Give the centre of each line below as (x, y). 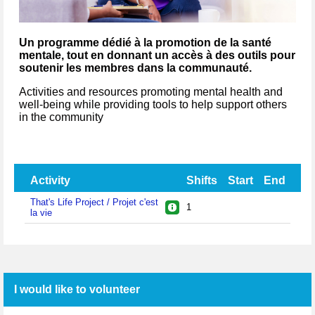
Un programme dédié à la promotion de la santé (145, 42)
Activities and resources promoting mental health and (151, 91)
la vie (41, 212)
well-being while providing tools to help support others (153, 104)
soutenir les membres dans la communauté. (135, 67)
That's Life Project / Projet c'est (94, 202)
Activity (50, 180)
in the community (61, 117)
